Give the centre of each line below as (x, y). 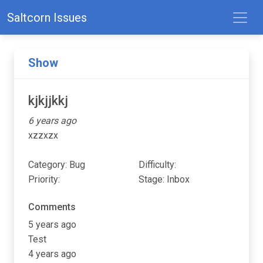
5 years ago (52, 224)
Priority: (44, 179)
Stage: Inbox (164, 179)
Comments (52, 207)
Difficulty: (157, 164)
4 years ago (52, 254)
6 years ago (52, 120)
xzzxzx (43, 135)
